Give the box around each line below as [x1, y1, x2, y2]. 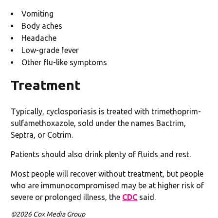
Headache [21, 33, 57, 42]
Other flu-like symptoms [21, 57, 108, 67]
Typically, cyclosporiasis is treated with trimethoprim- [11, 107, 201, 116]
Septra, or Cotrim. [11, 130, 73, 139]
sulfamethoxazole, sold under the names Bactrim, [11, 118, 186, 127]
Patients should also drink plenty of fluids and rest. [11, 149, 191, 159]
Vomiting [21, 9, 54, 18]
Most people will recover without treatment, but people [11, 169, 204, 178]
